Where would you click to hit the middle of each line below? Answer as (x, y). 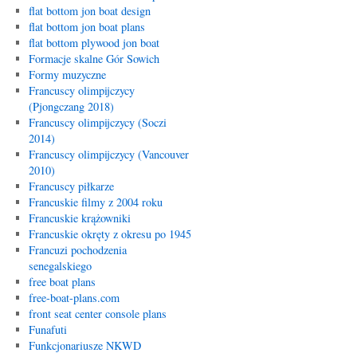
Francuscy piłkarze (71, 186)
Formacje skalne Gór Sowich (94, 59)
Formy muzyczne (67, 75)
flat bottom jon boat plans (86, 27)
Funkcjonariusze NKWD (84, 345)
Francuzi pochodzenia (77, 250)
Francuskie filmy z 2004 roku (95, 202)
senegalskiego (60, 266)
